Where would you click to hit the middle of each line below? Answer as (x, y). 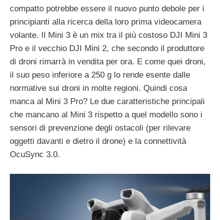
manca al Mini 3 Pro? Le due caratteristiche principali (107, 102)
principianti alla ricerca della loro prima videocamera (106, 22)
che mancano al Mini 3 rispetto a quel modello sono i (106, 115)
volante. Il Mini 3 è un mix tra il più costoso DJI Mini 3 (109, 35)
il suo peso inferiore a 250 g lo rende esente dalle (100, 75)
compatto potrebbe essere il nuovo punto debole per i (107, 9)
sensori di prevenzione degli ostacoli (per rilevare (100, 128)
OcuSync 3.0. (35, 155)
